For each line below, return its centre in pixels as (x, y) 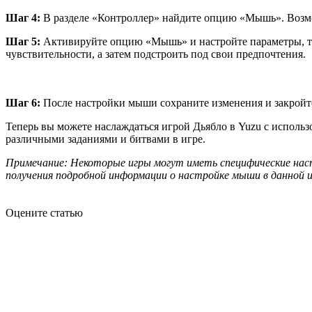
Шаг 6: (23, 103)
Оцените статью (44, 213)
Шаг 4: (23, 18)
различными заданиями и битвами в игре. (106, 139)
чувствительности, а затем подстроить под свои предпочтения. (156, 54)
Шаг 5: (23, 42)
